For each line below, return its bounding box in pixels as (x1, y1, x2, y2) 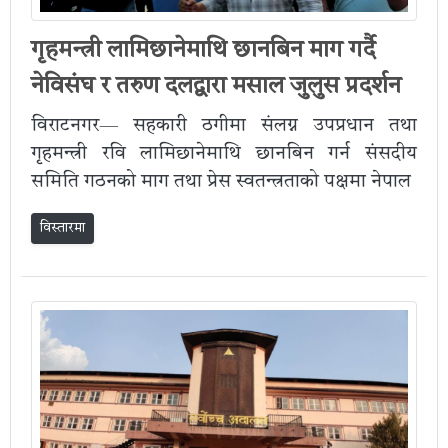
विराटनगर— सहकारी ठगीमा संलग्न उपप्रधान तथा (31, 116, 417, 136)
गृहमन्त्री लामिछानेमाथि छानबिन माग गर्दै (31, 38, 375, 63)
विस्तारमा (40, 220, 85, 235)
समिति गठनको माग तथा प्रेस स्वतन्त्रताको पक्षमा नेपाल (31, 172, 411, 192)
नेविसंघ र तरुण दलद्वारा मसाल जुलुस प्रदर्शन (31, 74, 401, 99)
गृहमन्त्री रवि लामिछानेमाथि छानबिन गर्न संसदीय (31, 144, 417, 164)
